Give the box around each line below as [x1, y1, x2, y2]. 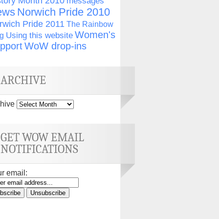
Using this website [6, 31, 73, 40]
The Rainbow [66, 20, 113, 28]
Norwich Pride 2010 [17, 6, 110, 18]
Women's [75, 29, 115, 40]
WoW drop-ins [24, 41, 87, 51]
